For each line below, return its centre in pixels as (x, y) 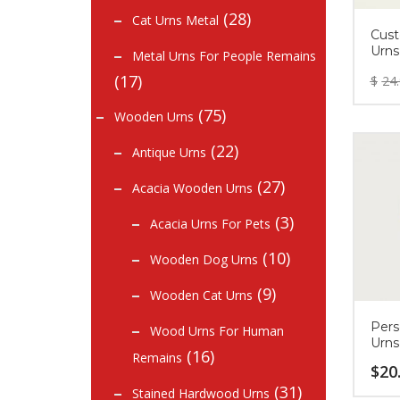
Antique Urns (169, 152)
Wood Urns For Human (217, 331)
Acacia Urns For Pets (210, 224)
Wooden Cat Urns (201, 295)
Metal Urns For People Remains (224, 56)
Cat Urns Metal (175, 20)
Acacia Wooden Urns (192, 188)
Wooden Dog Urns (204, 259)
